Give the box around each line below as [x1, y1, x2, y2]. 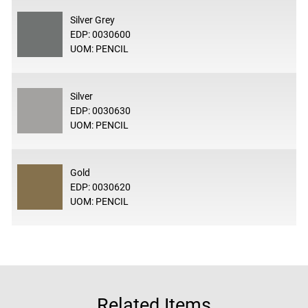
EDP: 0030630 [69, 104, 131, 116]
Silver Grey [69, 14, 115, 25]
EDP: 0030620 [69, 181, 131, 192]
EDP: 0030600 [69, 28, 131, 40]
